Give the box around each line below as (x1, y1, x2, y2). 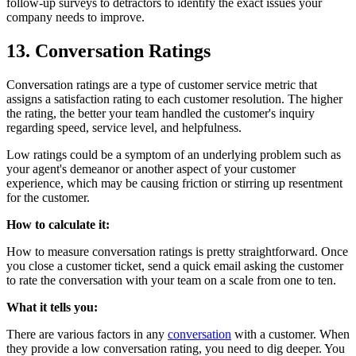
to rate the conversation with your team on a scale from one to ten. (6, 273, 336, 287)
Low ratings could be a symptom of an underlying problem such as (6, 147, 341, 161)
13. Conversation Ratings (6, 41, 211, 61)
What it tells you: (6, 300, 98, 314)
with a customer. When (231, 327, 350, 341)
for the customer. (6, 190, 90, 204)
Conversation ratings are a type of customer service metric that (6, 77, 317, 91)
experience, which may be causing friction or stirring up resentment (6, 176, 342, 190)
